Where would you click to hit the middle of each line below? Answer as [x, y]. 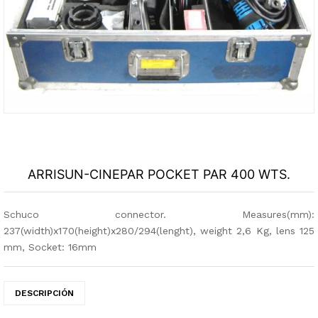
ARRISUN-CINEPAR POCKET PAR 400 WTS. [159, 174]
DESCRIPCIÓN [44, 293]
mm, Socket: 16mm [50, 247]
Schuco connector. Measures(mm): [159, 214]
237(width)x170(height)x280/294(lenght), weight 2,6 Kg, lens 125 [159, 231]
